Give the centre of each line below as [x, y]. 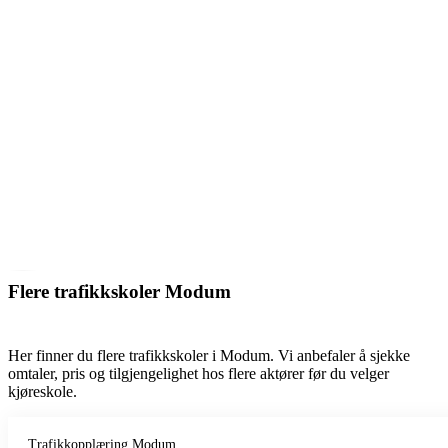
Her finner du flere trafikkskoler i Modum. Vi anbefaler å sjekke [209, 355]
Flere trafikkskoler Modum [119, 291]
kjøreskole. [42, 391]
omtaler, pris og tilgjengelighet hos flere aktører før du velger [198, 373]
